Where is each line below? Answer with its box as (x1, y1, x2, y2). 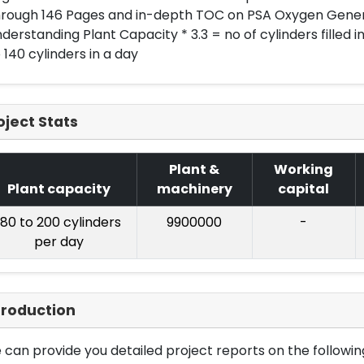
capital (278, 180, 329, 198)
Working (274, 160, 333, 179)
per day (33, 232, 84, 251)
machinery (156, 180, 232, 198)
